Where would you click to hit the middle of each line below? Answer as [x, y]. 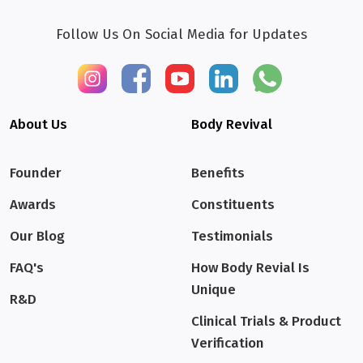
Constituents [233, 205]
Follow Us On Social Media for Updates [181, 35]
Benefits [218, 173]
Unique [214, 290]
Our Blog [37, 237]
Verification [228, 344]
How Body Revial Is [250, 268]
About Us [38, 125]
